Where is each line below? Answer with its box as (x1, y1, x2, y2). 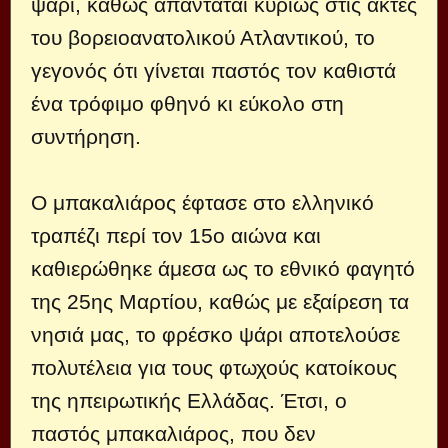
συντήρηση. (31, 124, 141, 148)
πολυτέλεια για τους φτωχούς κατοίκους (31, 355, 397, 379)
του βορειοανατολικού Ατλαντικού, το (31, 25, 375, 49)
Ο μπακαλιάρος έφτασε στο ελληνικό (31, 190, 374, 214)
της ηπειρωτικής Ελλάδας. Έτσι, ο (31, 388, 347, 412)
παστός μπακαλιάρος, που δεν (31, 421, 316, 445)
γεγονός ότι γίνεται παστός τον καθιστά (31, 58, 396, 82)
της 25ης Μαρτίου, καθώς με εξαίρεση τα (31, 289, 409, 313)
